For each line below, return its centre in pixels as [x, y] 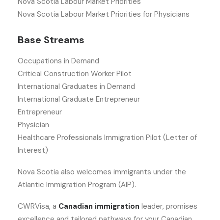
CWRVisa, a [37, 206]
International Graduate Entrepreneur [79, 99]
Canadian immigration [99, 206]
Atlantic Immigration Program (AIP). [77, 185]
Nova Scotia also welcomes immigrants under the [102, 172]
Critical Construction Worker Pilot [75, 74]
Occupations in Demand [58, 61]
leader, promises [168, 206]
